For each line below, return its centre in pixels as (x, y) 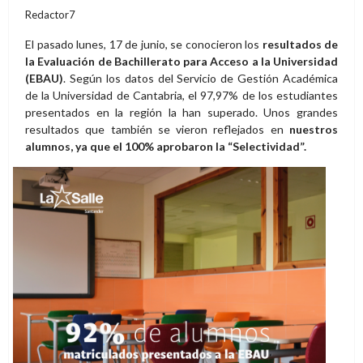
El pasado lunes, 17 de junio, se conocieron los (144, 45)
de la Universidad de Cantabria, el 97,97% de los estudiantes (181, 96)
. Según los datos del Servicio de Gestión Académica (201, 79)
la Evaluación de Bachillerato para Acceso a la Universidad (181, 62)
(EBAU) (44, 79)
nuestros (314, 130)
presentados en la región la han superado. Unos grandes (181, 113)
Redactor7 (50, 15)
